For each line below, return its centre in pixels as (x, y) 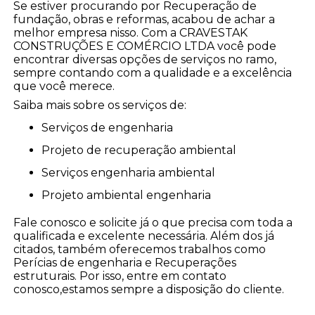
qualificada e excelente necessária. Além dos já (144, 236)
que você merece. (64, 86)
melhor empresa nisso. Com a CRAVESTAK (131, 33)
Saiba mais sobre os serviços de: (100, 105)
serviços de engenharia (111, 128)
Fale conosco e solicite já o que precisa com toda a (153, 223)
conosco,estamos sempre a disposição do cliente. (149, 290)
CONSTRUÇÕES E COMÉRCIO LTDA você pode (145, 46)
